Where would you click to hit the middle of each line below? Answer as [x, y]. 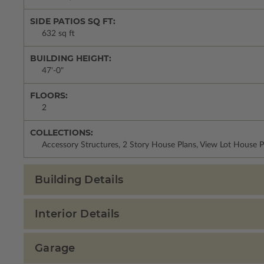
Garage [55, 248]
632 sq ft [58, 34]
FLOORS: [49, 95]
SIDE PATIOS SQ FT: [73, 21]
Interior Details [77, 214]
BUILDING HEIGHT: [71, 58]
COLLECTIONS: [62, 133]
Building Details [79, 180]
